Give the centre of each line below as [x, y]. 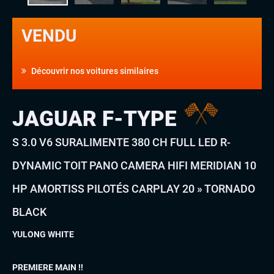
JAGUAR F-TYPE [97, 119]
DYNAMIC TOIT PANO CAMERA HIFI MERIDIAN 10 [134, 165]
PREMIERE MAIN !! [48, 268]
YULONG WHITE [43, 235]
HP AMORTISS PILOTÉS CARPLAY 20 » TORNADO [134, 188]
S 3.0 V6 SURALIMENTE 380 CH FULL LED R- [121, 142]
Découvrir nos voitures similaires [94, 71]
